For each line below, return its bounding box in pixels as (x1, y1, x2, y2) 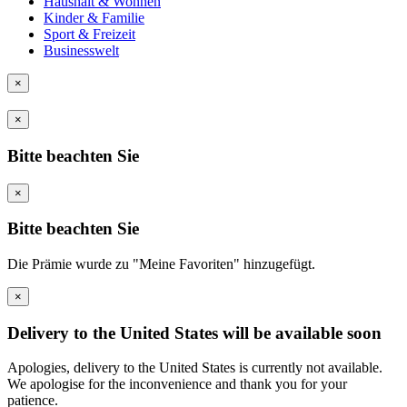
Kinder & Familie (44, 10, 144, 26)
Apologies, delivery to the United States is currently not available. (7, 360, 382, 376)
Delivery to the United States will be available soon (7, 323, 382, 342)
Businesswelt (44, 43, 119, 59)
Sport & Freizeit (44, 26, 135, 43)
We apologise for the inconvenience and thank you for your (7, 376, 347, 392)
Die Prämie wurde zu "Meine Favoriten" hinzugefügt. (7, 255, 315, 272)
